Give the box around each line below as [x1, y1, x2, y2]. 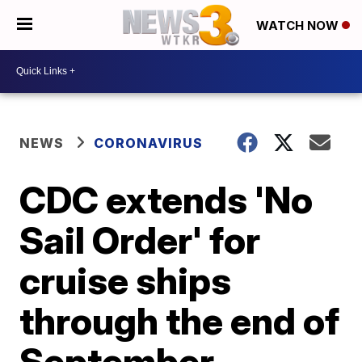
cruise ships [19, 257, 232, 303]
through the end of [19, 297, 340, 343]
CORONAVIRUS [94, 134, 204, 151]
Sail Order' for [19, 217, 261, 263]
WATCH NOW [256, 18, 342, 34]
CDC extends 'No [19, 176, 314, 222]
